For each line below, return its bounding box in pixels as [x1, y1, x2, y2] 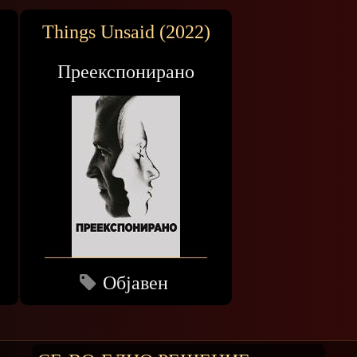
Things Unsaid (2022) [41, 22, 210, 43]
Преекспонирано [57, 61, 195, 83]
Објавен [103, 273, 169, 294]
